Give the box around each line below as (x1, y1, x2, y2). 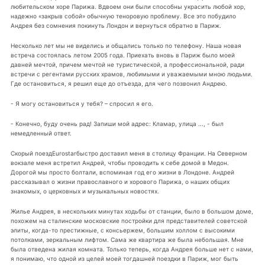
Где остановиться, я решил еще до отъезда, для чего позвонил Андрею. (10, 79, 227, 87)
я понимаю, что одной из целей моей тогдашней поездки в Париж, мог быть (10, 254, 238, 262)
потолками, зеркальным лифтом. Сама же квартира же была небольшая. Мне (10, 235, 244, 243)
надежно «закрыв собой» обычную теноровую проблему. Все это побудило (10, 12, 236, 20)
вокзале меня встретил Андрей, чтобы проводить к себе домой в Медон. (10, 159, 229, 166)
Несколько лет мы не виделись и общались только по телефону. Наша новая (10, 41, 241, 49)
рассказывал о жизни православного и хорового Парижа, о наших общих (10, 177, 230, 185)
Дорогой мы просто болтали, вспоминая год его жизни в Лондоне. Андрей (10, 168, 234, 176)
